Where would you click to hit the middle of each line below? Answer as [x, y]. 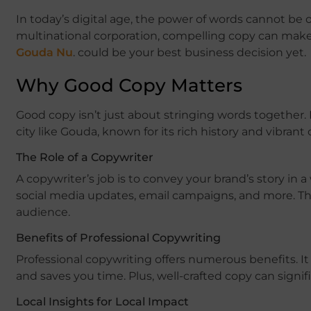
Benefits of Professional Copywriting [118, 237]
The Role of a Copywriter [85, 157]
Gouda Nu [44, 52]
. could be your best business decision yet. [190, 52]
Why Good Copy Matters [129, 85]
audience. [43, 212]
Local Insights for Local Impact [102, 301]
